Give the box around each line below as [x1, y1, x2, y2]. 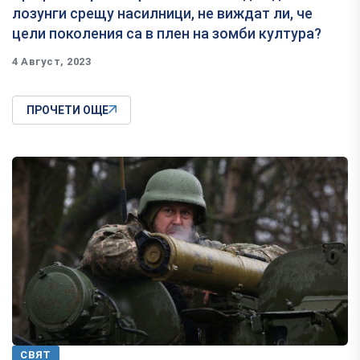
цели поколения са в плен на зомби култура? [12, 24, 321, 42]
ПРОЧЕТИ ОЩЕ [27, 103, 108, 117]
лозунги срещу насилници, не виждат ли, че [12, 4, 313, 22]
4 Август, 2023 [12, 55, 92, 67]
